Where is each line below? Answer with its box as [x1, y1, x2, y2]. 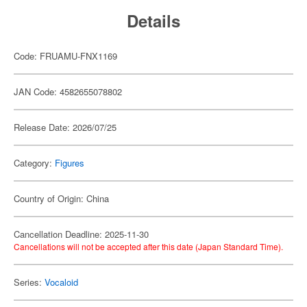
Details [127, 9, 180, 32]
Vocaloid [45, 275, 78, 288]
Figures [55, 156, 84, 169]
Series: [14, 275, 45, 288]
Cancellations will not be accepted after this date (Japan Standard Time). [14, 241, 283, 252]
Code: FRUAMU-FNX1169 [14, 49, 117, 62]
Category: [14, 156, 55, 169]
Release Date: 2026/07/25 [14, 121, 116, 134]
